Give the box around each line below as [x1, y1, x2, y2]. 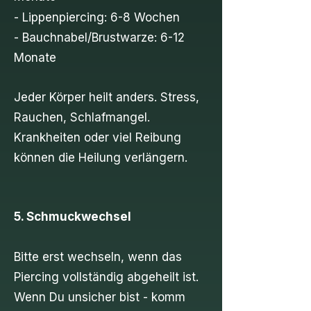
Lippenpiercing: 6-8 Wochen [22, 10, 180, 24]
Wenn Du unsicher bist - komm [14, 290, 185, 304]
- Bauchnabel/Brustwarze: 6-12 [14, 31, 185, 44]
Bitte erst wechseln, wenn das [14, 250, 182, 264]
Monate [14, 51, 56, 65]
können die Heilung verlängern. [14, 151, 187, 165]
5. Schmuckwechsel [14, 210, 134, 224]
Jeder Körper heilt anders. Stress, [14, 90, 199, 104]
